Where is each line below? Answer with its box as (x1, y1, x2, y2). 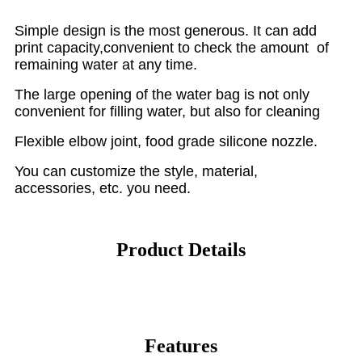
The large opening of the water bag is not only (15, 86, 309, 103)
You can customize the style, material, (15, 162, 258, 179)
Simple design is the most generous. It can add (15, 22, 317, 39)
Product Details (116, 238, 246, 260)
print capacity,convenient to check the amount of (15, 39, 329, 56)
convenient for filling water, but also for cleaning (15, 103, 320, 120)
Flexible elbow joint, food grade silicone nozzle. (15, 133, 318, 149)
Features (145, 335, 217, 356)
